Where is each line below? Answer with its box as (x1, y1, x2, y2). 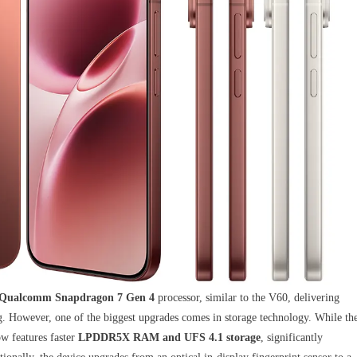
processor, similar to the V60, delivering (155, 291, 339, 304)
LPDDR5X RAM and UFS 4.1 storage (78, 331, 261, 343)
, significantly (261, 331, 323, 343)
